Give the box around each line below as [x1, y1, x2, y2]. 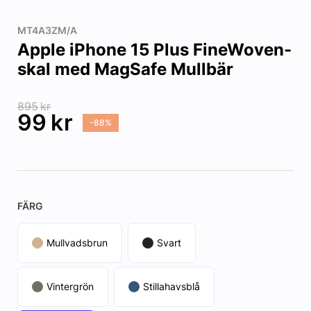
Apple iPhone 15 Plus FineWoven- [17, 40, 292, 60]
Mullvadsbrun [46, 237, 108, 249]
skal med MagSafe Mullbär [17, 59, 233, 80]
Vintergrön [46, 280, 94, 293]
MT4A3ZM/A [17, 24, 77, 37]
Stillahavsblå [142, 280, 200, 293]
